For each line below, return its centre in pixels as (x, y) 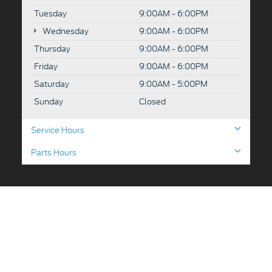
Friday (46, 67)
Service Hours (58, 131)
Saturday (52, 84)
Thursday (52, 49)
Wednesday (64, 32)
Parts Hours (54, 153)
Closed (152, 102)
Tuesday (50, 14)
